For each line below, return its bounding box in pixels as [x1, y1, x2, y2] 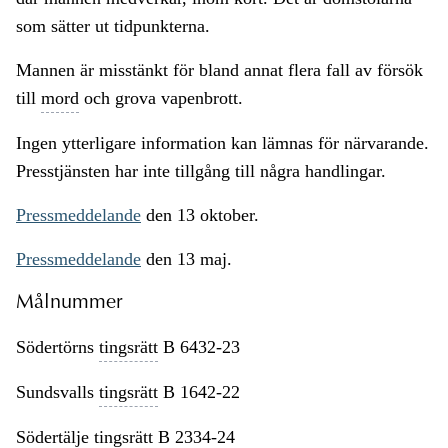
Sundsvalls [16, 382, 99, 403]
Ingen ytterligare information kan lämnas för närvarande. [16, 133, 429, 154]
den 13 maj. [141, 249, 232, 270]
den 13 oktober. [141, 205, 259, 226]
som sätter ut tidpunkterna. [16, 16, 210, 37]
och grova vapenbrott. [79, 88, 243, 109]
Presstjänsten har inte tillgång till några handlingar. [16, 161, 386, 182]
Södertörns [16, 337, 99, 358]
